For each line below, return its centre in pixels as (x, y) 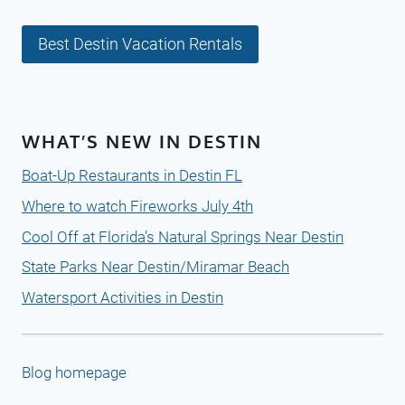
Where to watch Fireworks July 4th (137, 206)
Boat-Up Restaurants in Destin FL (132, 175)
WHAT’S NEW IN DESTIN (142, 141)
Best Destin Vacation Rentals (140, 43)
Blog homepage (74, 372)
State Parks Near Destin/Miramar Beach (155, 267)
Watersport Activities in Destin (122, 298)
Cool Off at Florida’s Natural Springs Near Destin (183, 236)
